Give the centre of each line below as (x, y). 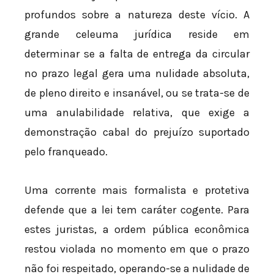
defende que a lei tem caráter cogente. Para (137, 210)
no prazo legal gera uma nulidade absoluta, (137, 73)
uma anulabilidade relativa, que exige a (137, 112)
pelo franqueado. (66, 151)
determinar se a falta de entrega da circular (137, 54)
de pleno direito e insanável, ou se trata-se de (137, 93)
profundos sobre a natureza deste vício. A (137, 14)
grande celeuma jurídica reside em (137, 34)
